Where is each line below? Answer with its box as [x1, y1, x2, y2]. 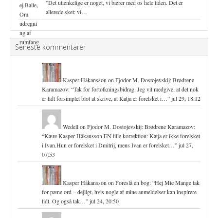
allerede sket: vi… [46, 8, 87, 16]
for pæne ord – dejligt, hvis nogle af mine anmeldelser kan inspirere [42, 188, 197, 196]
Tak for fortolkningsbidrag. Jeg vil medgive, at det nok [73, 85, 199, 93]
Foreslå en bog [115, 179, 149, 186]
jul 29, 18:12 [171, 94, 200, 102]
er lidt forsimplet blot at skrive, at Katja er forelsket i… [42, 94, 167, 102]
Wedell [63, 123, 78, 130]
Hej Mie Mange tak [155, 179, 200, 186]
